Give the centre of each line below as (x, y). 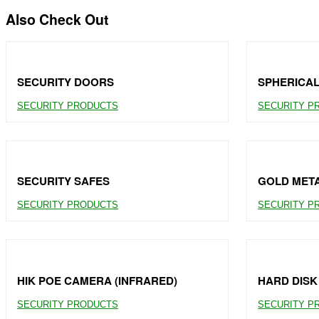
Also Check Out (57, 20)
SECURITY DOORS (66, 82)
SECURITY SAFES (63, 181)
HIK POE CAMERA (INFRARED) (97, 280)
